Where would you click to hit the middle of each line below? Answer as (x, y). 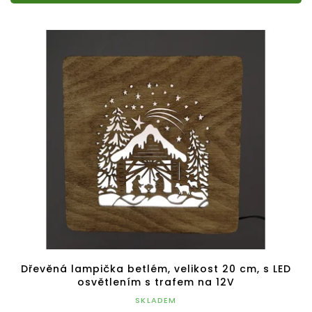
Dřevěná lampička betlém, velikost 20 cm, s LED (156, 268)
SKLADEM (156, 300)
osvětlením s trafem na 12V (156, 282)
